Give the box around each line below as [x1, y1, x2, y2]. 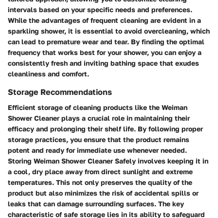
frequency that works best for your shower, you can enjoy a [8, 48, 201, 56]
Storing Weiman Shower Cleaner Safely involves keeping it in [8, 156, 208, 165]
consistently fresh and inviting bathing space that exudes [8, 58, 199, 67]
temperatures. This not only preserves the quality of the [8, 178, 192, 186]
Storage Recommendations [8, 87, 112, 97]
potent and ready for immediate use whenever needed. [8, 145, 187, 154]
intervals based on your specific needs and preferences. [8, 5, 192, 14]
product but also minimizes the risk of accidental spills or [8, 188, 199, 197]
